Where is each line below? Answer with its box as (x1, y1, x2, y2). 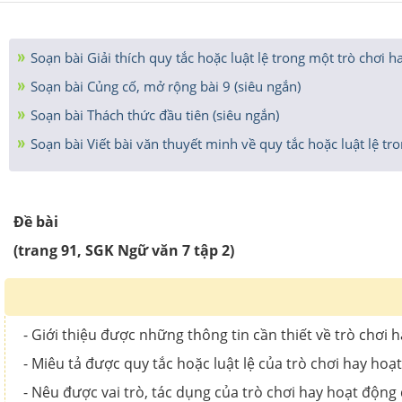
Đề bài (13, 212, 58, 232)
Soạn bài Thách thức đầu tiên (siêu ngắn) (27, 106, 279, 124)
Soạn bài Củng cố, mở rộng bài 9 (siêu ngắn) (27, 77, 301, 95)
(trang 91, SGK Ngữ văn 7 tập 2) (13, 240, 234, 260)
